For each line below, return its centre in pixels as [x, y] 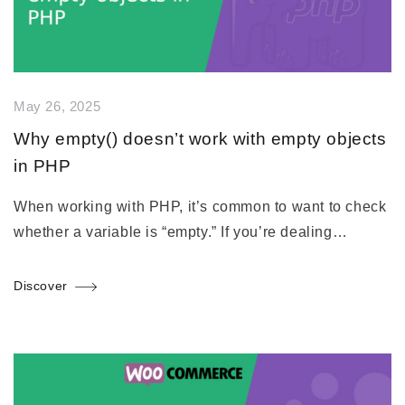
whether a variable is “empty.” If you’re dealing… [181, 232]
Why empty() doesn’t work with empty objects [200, 139]
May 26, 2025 [57, 107]
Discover [41, 286]
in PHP [42, 166]
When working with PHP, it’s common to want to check [200, 207]
